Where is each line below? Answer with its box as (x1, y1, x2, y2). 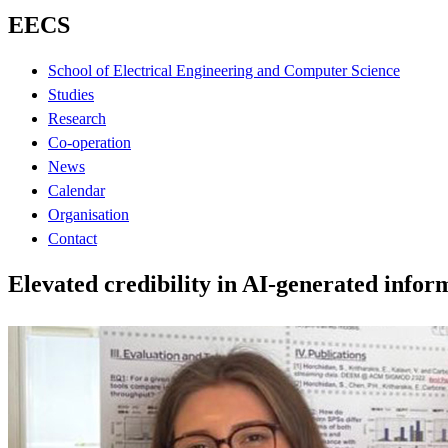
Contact (48, 229, 97, 247)
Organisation (48, 205, 129, 223)
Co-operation (48, 133, 131, 151)
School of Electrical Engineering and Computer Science (48, 61, 400, 79)
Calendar (48, 181, 105, 199)
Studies (48, 85, 94, 103)
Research (48, 109, 106, 127)
